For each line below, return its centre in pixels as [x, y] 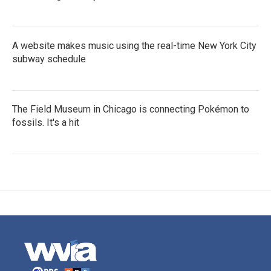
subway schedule [49, 59]
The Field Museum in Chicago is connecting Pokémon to [131, 109]
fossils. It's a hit [46, 122]
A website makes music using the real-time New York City [134, 46]
